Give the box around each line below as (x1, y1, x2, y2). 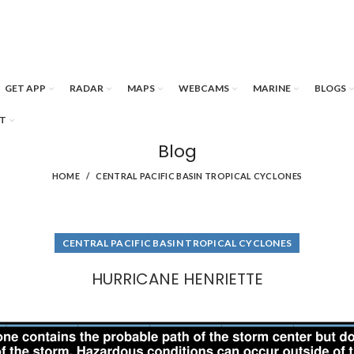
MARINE (253, 82, 291, 94)
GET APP (5, 82, 46, 94)
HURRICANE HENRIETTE (91, 268, 263, 290)
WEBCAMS (179, 82, 229, 94)
